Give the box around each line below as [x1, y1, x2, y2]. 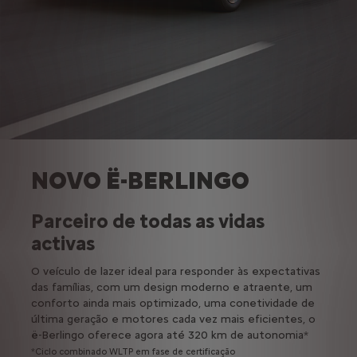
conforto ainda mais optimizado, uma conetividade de [30, 296, 315, 311]
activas [30, 232, 95, 256]
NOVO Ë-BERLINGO [30, 166, 249, 196]
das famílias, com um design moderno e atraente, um [30, 280, 312, 295]
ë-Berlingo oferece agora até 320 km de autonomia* [30, 328, 308, 343]
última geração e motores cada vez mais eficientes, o [30, 312, 316, 327]
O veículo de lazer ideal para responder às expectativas [30, 265, 320, 279]
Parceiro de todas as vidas [30, 210, 265, 233]
